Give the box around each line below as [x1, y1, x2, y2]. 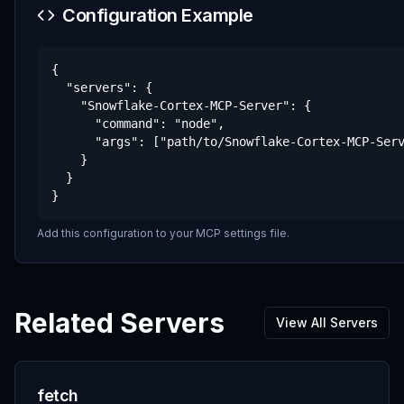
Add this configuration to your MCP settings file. [37, 226, 289, 240]
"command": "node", [51, 116, 225, 131]
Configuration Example [62, 5, 253, 26]
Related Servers [14, 307, 225, 339]
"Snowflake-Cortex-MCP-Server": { [51, 98, 311, 113]
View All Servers [276, 315, 378, 330]
